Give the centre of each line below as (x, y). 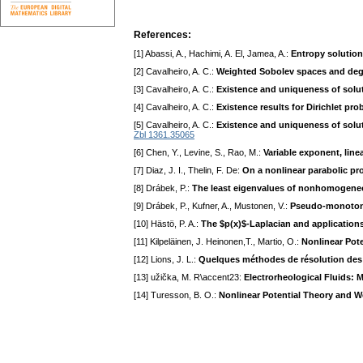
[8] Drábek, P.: (163, 188)
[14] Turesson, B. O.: (176, 295)
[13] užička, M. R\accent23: (189, 278)
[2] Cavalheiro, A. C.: (175, 72)
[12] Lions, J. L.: (166, 260)
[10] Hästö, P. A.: (167, 224)
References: (162, 35)
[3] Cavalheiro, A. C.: (175, 90)
